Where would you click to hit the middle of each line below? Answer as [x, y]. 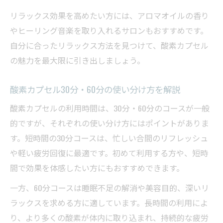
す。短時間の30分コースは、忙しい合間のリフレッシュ [109, 138]
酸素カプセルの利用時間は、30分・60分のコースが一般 [110, 108]
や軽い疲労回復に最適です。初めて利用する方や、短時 [109, 153]
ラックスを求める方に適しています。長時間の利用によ [109, 203]
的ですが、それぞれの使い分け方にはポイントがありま [110, 123]
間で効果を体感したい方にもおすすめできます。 [97, 168]
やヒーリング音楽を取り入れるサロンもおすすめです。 [109, 31]
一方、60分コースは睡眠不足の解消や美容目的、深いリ [110, 188]
